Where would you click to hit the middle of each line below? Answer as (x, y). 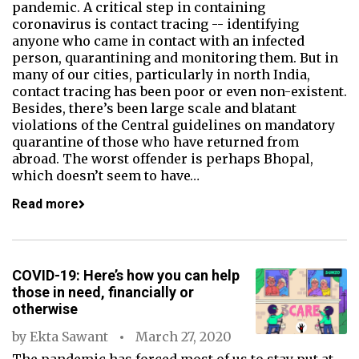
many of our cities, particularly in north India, (161, 75)
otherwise (45, 309)
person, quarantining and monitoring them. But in (175, 58)
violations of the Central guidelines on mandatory (173, 125)
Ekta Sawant (69, 337)
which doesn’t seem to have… (106, 175)
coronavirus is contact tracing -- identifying (155, 24)
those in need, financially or (103, 292)
